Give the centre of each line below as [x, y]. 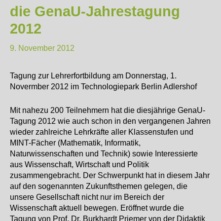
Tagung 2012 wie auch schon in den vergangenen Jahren [110, 121]
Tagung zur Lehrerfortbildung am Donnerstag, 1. [93, 75]
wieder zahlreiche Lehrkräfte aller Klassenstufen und [102, 131]
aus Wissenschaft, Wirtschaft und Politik [79, 164]
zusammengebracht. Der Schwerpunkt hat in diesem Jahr [110, 175]
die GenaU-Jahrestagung [95, 11]
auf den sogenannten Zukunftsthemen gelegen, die [99, 186]
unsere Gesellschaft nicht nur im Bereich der [87, 197]
